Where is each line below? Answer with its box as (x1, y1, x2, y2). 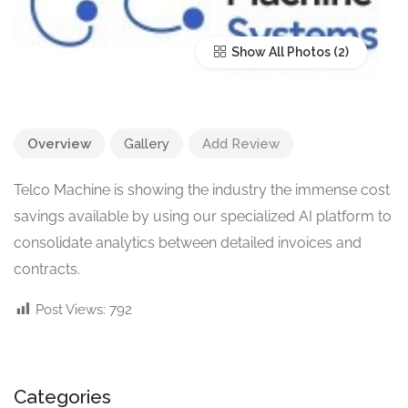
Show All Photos (229, 45, 331, 60)
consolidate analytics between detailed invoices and (14, 234, 362, 252)
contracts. (14, 260, 80, 279)
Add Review (202, 136, 280, 153)
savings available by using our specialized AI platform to (14, 208, 392, 226)
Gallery (124, 136, 169, 153)
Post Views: (36, 301, 106, 319)
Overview (27, 136, 91, 153)
